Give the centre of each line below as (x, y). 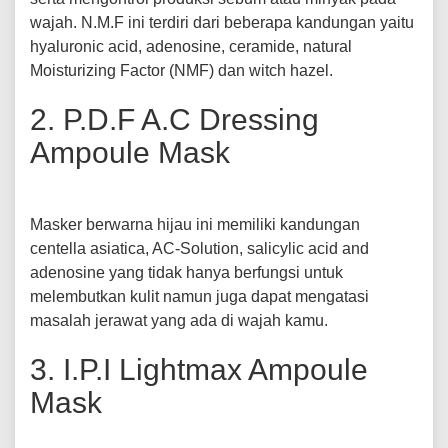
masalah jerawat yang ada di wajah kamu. (179, 320)
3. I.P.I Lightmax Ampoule (199, 369)
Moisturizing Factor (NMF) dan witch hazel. (181, 70)
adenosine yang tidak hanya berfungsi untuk (186, 272)
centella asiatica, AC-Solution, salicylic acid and (199, 248)
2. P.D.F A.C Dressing (174, 119)
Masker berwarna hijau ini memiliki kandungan (195, 224)
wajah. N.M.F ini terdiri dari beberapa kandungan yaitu (222, 22)
